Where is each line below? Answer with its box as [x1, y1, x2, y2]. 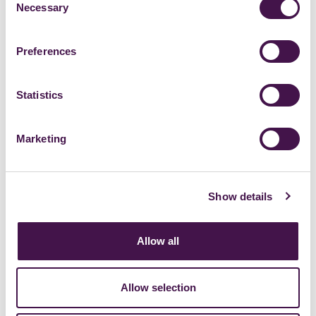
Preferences [16, 45, 77, 57]
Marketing [16, 133, 66, 145]
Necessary [16, 1, 68, 13]
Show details [208, 190, 273, 202]
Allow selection [120, 281, 196, 293]
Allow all [137, 235, 179, 247]
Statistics [16, 89, 63, 101]
